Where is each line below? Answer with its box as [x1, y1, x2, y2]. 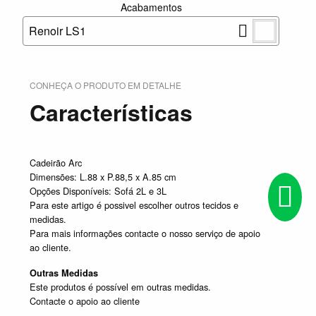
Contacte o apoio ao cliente [30, 294, 140, 308]
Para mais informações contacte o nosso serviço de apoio [30, 226, 260, 240]
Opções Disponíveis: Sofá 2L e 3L [30, 184, 166, 197]
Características [30, 96, 193, 128]
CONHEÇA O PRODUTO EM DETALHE [30, 79, 181, 91]
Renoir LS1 [29, 23, 86, 39]
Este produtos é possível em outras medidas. [30, 280, 211, 293]
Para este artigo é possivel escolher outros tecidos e [30, 198, 238, 212]
